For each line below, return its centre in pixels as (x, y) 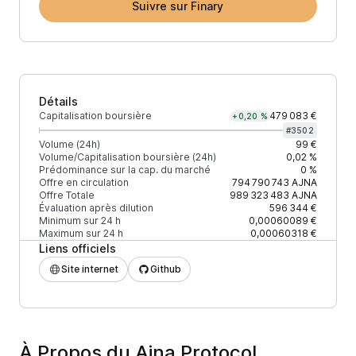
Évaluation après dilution (96, 208)
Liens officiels (77, 248)
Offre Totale (67, 195)
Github (166, 269)
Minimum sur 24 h (80, 221)
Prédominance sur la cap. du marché (125, 170)
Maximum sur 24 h (81, 233)
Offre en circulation (84, 182)
